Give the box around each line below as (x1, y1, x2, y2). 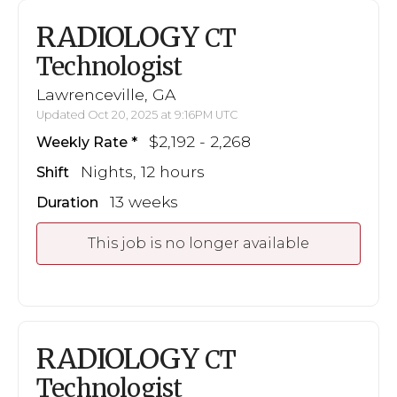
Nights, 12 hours (81, 161, 205, 181)
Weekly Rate (36, 133, 128, 151)
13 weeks (110, 191, 178, 211)
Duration (36, 193, 98, 211)
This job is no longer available (88, 234, 309, 252)
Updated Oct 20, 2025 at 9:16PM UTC (36, 107, 238, 121)
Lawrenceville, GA (36, 84, 175, 104)
